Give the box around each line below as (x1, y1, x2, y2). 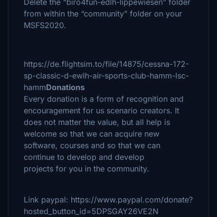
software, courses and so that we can (24, 140, 160, 150)
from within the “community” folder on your (24, 9, 182, 18)
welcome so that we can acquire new (24, 129, 159, 139)
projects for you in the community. (24, 164, 149, 173)
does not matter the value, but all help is (24, 117, 170, 127)
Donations (46, 82, 85, 92)
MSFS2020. (24, 20, 66, 30)
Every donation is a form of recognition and (24, 94, 184, 104)
